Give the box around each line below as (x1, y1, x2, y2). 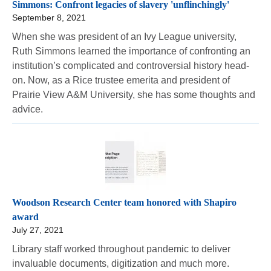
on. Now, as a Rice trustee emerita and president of (12, 74, 230, 85)
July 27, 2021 (12, 225, 64, 235)
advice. (12, 103, 43, 114)
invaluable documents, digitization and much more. (12, 258, 229, 269)
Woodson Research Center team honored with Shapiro (12, 197, 237, 208)
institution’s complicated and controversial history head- (12, 60, 249, 71)
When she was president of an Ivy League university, (12, 31, 237, 42)
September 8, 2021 (12, 12, 86, 22)
